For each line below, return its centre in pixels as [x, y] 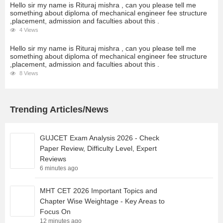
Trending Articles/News [59, 110]
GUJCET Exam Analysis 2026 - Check [100, 138]
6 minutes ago [59, 168]
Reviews [53, 159]
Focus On [55, 212]
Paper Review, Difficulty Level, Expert [98, 149]
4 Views [28, 30]
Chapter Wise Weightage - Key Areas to [102, 201]
